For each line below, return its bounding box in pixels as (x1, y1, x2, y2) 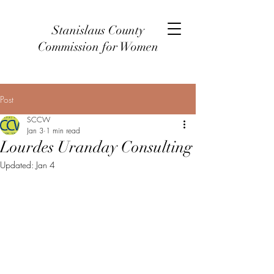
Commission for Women (37, 39, 158, 54)
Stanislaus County (51, 23, 144, 38)
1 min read (46, 125, 80, 136)
